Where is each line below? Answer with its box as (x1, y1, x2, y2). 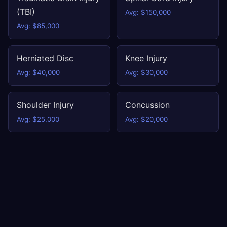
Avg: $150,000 (125, 8, 171, 16)
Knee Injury (125, 53, 167, 63)
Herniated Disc (17, 53, 73, 63)
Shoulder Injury (17, 100, 74, 110)
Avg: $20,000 (125, 115, 168, 123)
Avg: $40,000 (17, 68, 60, 77)
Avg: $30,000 (125, 68, 168, 77)
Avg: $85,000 (17, 22, 59, 30)
